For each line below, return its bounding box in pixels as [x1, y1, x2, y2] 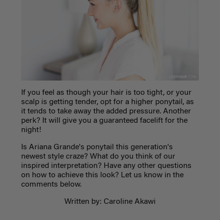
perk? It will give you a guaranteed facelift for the [21, 116, 188, 125]
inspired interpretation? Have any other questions [21, 162, 192, 170]
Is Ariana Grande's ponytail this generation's [21, 143, 173, 151]
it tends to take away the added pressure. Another [21, 107, 191, 115]
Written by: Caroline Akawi [64, 197, 156, 206]
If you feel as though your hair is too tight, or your [21, 88, 192, 97]
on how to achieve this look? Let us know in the [21, 171, 184, 179]
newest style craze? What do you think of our [21, 152, 175, 161]
